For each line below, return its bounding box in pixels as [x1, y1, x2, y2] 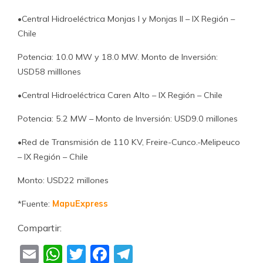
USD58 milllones [18, 66, 81, 77]
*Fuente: [18, 198, 52, 209]
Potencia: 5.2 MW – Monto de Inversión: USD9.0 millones [18, 113, 238, 124]
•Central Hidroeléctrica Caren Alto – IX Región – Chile [18, 90, 222, 100]
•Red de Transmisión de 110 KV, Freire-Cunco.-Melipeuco [18, 137, 240, 147]
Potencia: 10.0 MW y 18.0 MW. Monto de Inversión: [18, 52, 218, 62]
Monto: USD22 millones [18, 175, 109, 186]
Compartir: [18, 222, 62, 234]
